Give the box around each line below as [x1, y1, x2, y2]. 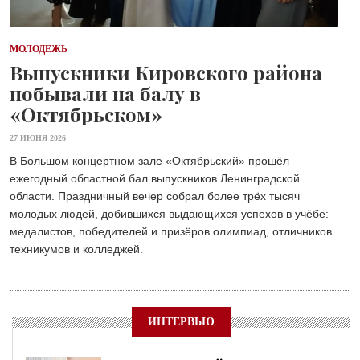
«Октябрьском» [10, 100, 162, 127]
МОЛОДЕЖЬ [10, 43, 67, 55]
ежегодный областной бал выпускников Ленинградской [10, 171, 300, 185]
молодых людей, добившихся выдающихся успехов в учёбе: [10, 207, 329, 220]
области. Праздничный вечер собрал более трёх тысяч [10, 189, 300, 202]
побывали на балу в [10, 80, 201, 106]
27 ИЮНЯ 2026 [10, 133, 66, 142]
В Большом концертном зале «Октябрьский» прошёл [10, 153, 289, 167]
